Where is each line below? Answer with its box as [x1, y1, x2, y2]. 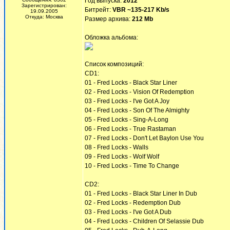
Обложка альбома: [85, 34, 138, 41]
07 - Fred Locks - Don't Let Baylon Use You [85, 135, 204, 142]
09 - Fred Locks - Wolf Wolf [85, 153, 159, 160]
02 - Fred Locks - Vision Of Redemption [85, 88, 194, 95]
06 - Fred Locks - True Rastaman [85, 125, 176, 132]
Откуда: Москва [25, 14, 63, 20]
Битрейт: [85, 6, 112, 13]
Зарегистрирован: [22, 3, 67, 8]
